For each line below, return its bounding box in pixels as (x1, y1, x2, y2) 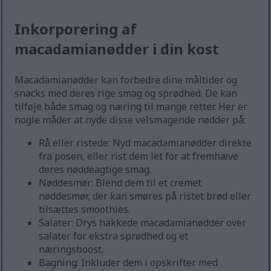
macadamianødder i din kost (15, 39, 220, 59)
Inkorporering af (15, 19, 137, 39)
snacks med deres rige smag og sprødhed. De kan (15, 87, 238, 100)
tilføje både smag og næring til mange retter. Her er (15, 100, 248, 114)
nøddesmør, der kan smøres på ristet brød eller (39, 189, 252, 203)
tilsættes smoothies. (39, 203, 131, 217)
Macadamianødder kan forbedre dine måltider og (15, 73, 238, 87)
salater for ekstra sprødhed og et (39, 229, 189, 243)
